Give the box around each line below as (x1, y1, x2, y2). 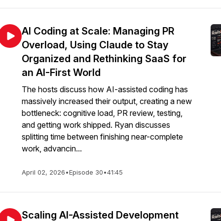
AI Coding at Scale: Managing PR (22, 25, 174, 37)
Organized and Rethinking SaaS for (22, 53, 186, 65)
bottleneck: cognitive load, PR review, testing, (22, 108, 183, 118)
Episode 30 (69, 168, 103, 176)
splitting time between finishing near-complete (22, 132, 183, 142)
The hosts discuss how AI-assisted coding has (22, 84, 188, 94)
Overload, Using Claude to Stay (22, 39, 168, 51)
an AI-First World (22, 67, 101, 78)
